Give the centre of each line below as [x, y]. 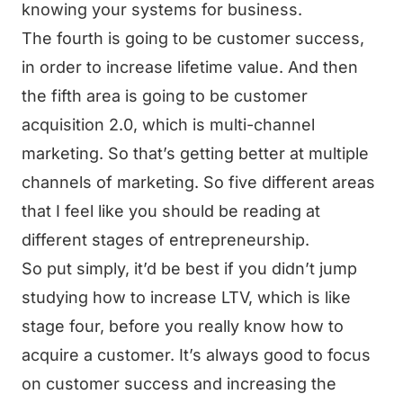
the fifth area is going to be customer [165, 96]
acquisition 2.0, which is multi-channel [168, 125]
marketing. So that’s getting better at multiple [195, 153]
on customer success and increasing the [179, 384]
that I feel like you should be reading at [171, 211]
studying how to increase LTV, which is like [186, 297]
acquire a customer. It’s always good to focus [196, 355]
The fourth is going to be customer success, [193, 38]
